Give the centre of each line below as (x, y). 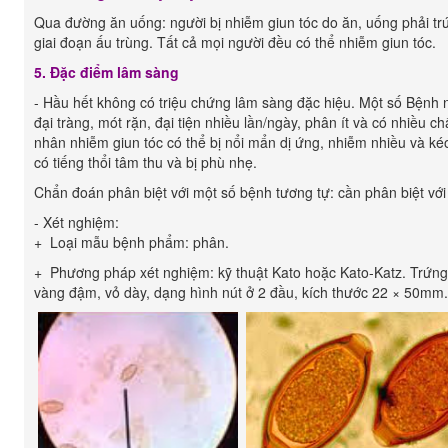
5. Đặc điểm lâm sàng (106, 72)
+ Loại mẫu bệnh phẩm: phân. (131, 242)
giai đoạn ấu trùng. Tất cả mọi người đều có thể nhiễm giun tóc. (235, 42)
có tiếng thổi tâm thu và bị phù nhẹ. (147, 162)
